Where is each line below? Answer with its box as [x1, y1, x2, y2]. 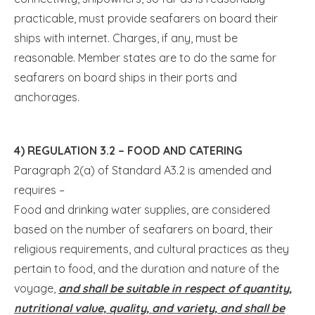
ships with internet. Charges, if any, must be [14, 30, 238, 45]
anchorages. [14, 89, 79, 104]
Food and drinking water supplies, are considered [14, 202, 270, 217]
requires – [14, 182, 65, 197]
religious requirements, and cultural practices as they [14, 241, 289, 256]
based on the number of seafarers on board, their [14, 221, 273, 236]
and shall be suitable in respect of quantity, [58, 281, 292, 295]
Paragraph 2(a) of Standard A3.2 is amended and [14, 162, 271, 177]
